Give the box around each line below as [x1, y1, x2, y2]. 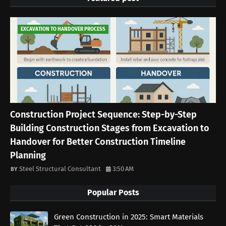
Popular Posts [87, 188, 139, 198]
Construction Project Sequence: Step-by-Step [10, 109, 197, 121]
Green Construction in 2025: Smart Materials [54, 212, 203, 222]
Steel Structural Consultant [19, 165, 101, 173]
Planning [10, 150, 46, 161]
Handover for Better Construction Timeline [10, 136, 186, 148]
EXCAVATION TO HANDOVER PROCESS [21, 26, 105, 33]
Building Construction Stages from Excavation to [10, 123, 209, 134]
